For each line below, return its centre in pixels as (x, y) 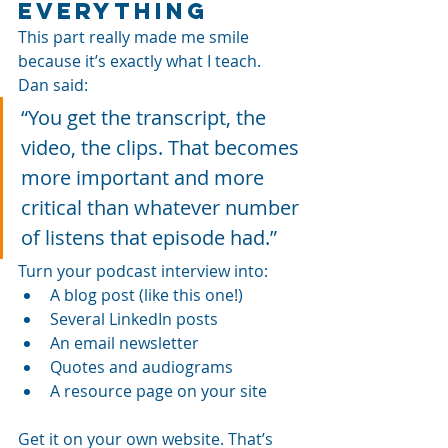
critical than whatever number (162, 207)
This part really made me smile (135, 36)
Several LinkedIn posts (134, 318)
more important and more (145, 177)
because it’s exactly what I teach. (141, 60)
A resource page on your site (158, 390)
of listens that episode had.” (149, 237)
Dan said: (53, 84)
